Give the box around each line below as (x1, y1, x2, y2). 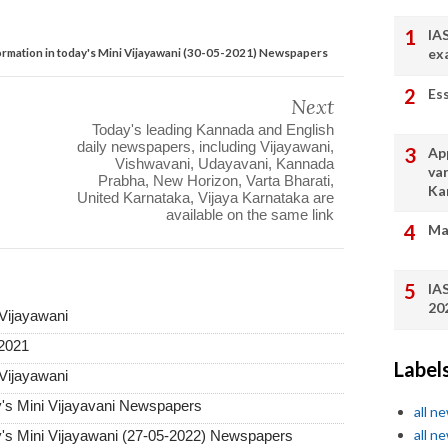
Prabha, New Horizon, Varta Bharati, (98, 171, 334, 189)
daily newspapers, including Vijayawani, (77, 137, 334, 155)
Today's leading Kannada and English (92, 120, 334, 138)
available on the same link (166, 205, 334, 223)
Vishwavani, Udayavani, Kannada (115, 154, 334, 172)
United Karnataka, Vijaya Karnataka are (77, 188, 334, 206)
